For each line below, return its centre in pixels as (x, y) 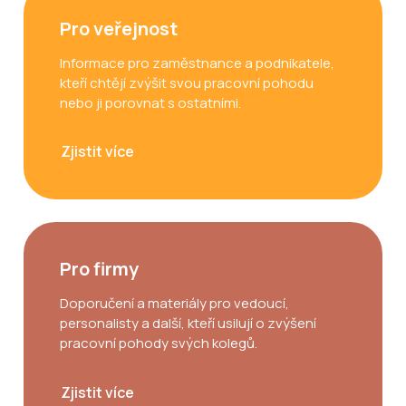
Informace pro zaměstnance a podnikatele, (197, 63)
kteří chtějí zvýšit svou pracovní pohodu (187, 82)
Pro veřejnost (119, 28)
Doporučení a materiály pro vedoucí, (174, 304)
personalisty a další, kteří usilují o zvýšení (188, 324)
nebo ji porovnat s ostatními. (150, 102)
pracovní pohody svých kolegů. (159, 343)
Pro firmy (99, 269)
